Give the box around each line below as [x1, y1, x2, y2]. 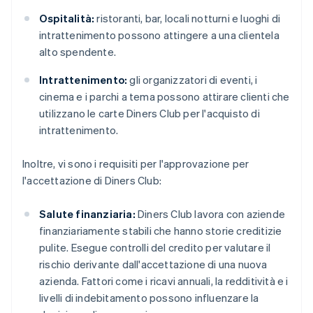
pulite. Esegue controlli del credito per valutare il [39, 240, 271, 255]
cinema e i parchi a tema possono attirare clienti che [39, 89, 290, 104]
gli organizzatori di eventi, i [127, 73, 258, 87]
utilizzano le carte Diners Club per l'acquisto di [39, 106, 260, 121]
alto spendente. [39, 45, 116, 59]
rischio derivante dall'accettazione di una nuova [39, 257, 268, 272]
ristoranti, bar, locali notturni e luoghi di [94, 11, 281, 26]
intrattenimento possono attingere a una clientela [39, 28, 279, 43]
